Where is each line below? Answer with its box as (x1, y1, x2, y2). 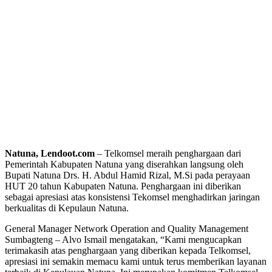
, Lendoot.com (36, 148, 95, 158)
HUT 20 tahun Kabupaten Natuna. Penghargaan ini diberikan (5, 180, 241, 191)
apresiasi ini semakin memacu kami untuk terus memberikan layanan (5, 256, 267, 267)
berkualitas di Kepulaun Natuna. (5, 202, 129, 213)
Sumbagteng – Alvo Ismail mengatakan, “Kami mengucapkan (5, 234, 242, 245)
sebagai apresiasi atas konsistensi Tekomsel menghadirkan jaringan (5, 191, 260, 202)
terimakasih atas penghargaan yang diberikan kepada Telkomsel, (5, 245, 251, 256)
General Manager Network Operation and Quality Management (5, 223, 248, 234)
